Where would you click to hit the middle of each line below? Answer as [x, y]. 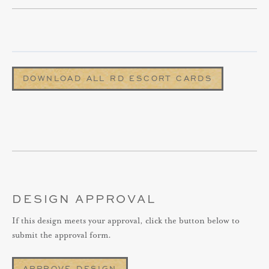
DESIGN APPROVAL [84, 198]
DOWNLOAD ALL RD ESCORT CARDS [118, 78]
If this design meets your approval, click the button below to [126, 221]
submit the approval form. [62, 235]
